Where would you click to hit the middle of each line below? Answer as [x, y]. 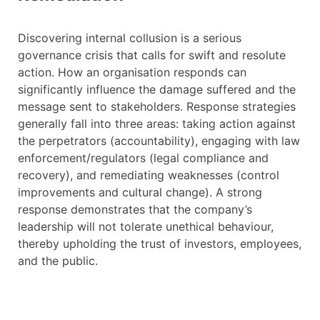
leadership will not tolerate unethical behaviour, [146, 227]
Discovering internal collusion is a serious [130, 38]
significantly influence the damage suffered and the [157, 90]
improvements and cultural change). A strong [140, 192]
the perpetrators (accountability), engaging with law [159, 141]
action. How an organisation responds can [132, 72]
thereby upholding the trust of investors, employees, [160, 244]
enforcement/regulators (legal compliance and [143, 158]
